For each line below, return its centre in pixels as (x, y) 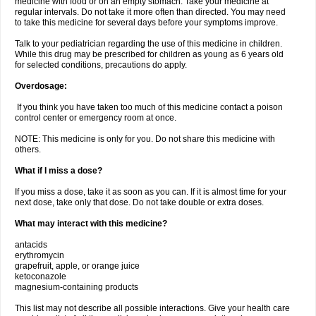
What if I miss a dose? (59, 171)
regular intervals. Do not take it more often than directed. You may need (150, 12)
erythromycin (39, 255)
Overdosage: (41, 86)
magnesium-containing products (77, 287)
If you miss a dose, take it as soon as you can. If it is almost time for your (151, 192)
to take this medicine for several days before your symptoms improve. (146, 23)
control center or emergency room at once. (96, 118)
